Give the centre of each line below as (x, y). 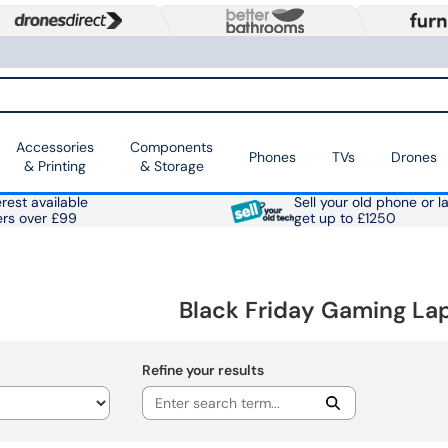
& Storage (171, 166)
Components (171, 147)
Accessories (55, 147)
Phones (272, 156)
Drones (414, 156)
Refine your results (202, 370)
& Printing (55, 166)
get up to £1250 (344, 219)
